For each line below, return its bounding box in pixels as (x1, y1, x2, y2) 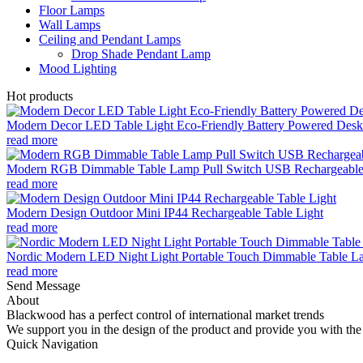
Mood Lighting (39, 61, 117, 75)
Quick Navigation (6, 336, 98, 351)
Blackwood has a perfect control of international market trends (6, 307, 324, 322)
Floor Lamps (39, 2, 105, 17)
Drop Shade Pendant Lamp (71, 46, 211, 61)
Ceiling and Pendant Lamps (39, 32, 181, 46)
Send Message (6, 278, 80, 293)
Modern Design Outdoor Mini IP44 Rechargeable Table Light (6, 205, 323, 220)
